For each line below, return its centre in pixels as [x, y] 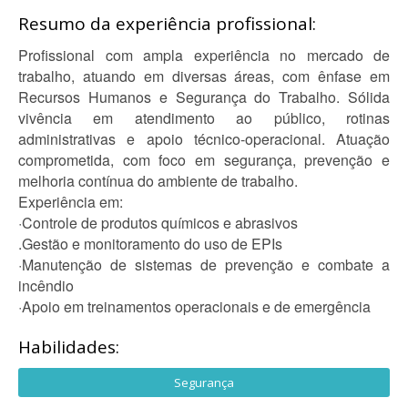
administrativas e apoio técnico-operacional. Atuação [204, 139]
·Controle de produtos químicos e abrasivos [158, 223]
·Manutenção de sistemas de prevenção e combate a [204, 265]
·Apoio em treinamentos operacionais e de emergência [194, 306]
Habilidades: [69, 347]
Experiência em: [71, 202]
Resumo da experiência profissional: [167, 24]
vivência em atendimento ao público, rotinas [204, 118]
